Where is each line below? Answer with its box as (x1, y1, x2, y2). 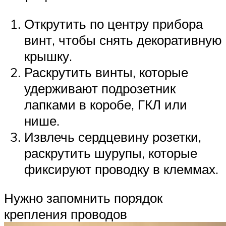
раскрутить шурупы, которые (24, 144, 197, 161)
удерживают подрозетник (24, 80, 176, 96)
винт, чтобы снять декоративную (24, 31, 222, 48)
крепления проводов (4, 206, 127, 222)
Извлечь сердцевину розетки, (24, 128, 201, 145)
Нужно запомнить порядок (4, 190, 162, 206)
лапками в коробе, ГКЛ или (24, 96, 187, 112)
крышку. (24, 47, 72, 64)
